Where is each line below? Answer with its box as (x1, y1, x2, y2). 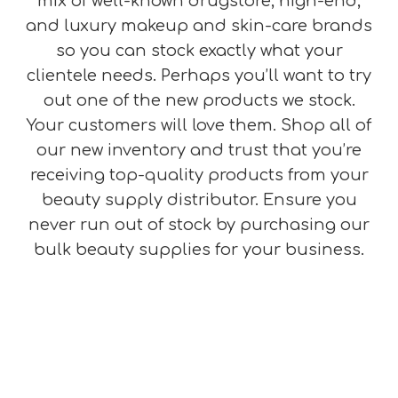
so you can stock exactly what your (55, 42, 343, 60)
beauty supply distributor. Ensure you (41, 191, 357, 209)
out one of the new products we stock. (43, 92, 355, 109)
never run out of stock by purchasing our (28, 216, 370, 234)
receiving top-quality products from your (29, 166, 369, 184)
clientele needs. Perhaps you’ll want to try (27, 67, 371, 84)
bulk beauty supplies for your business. (34, 241, 364, 259)
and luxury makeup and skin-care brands (26, 17, 372, 35)
